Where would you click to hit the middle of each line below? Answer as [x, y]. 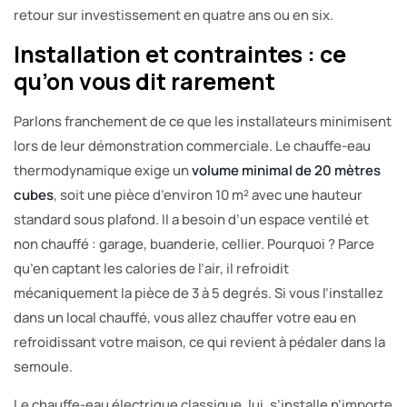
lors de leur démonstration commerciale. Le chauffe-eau [192, 145]
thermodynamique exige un [103, 170]
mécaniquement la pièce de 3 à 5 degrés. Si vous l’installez [199, 293]
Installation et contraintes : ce [180, 54]
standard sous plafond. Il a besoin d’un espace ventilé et [191, 219]
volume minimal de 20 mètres [286, 170]
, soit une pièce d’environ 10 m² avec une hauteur [208, 194]
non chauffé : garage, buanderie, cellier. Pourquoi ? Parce [194, 243]
